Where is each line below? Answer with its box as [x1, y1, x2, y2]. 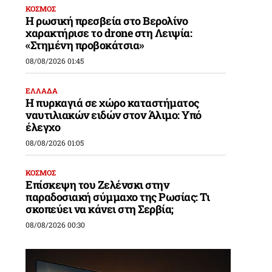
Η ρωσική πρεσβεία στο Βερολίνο [25, 13, 188, 28]
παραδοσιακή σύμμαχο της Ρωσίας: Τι [25, 189, 210, 204]
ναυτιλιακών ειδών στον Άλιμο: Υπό [25, 107, 202, 122]
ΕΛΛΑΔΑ [25, 85, 58, 95]
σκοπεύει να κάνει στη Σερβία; [25, 201, 174, 216]
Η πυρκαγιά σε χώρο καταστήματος [25, 95, 199, 110]
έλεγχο [25, 119, 61, 134]
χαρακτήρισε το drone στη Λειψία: [25, 25, 192, 40]
